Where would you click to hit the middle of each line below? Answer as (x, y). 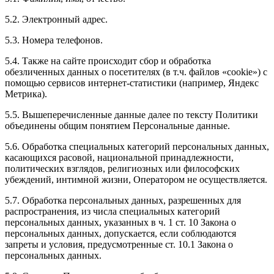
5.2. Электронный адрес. (56, 20)
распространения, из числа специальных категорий (113, 212)
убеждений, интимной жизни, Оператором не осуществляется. (136, 180)
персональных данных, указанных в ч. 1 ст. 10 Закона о (120, 223)
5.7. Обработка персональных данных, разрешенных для (123, 201)
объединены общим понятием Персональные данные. (117, 126)
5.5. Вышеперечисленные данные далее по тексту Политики (131, 115)
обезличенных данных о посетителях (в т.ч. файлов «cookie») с (136, 72)
